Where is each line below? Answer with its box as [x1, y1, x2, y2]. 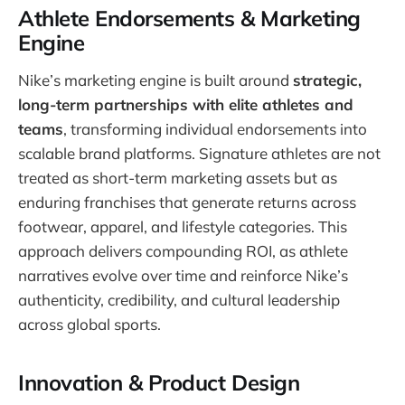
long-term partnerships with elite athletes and [18, 94, 353, 114]
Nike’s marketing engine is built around [18, 70, 293, 89]
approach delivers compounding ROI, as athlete [18, 240, 348, 260]
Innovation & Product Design [18, 369, 300, 397]
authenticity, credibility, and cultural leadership [18, 289, 340, 309]
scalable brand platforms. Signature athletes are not [18, 143, 381, 163]
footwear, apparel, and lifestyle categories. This [18, 216, 347, 236]
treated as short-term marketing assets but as [18, 167, 337, 187]
